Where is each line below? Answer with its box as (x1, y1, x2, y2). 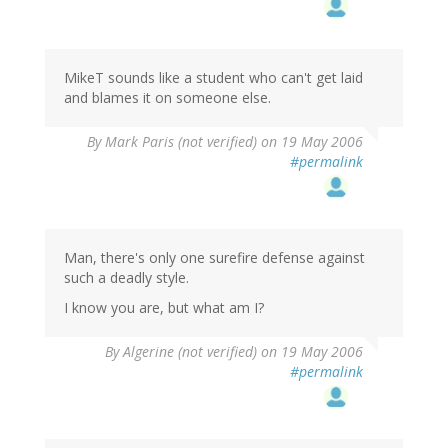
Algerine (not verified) (123, 342, 257, 362)
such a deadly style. (64, 268, 189, 288)
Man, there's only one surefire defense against (64, 248, 365, 268)
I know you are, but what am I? (64, 298, 264, 318)
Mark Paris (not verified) (105, 132, 257, 152)
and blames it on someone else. (64, 88, 271, 108)
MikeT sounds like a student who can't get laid (64, 68, 363, 88)
